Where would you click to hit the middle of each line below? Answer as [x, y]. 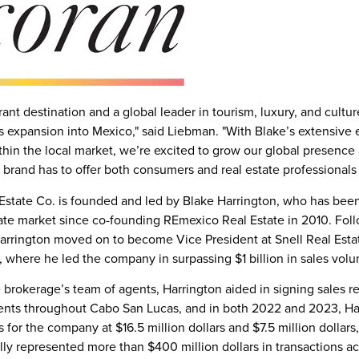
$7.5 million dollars [304, 327]
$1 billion [259, 258]
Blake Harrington [230, 200]
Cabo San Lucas [134, 308]
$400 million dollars [203, 347]
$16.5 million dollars [170, 327]
